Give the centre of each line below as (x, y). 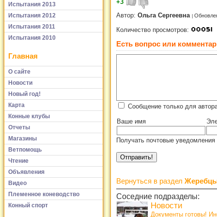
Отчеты (19, 127)
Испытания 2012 (32, 15)
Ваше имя (131, 122)
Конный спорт (28, 205)
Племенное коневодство (44, 194)
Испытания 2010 (32, 38)
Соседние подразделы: (158, 197)
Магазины (23, 138)
